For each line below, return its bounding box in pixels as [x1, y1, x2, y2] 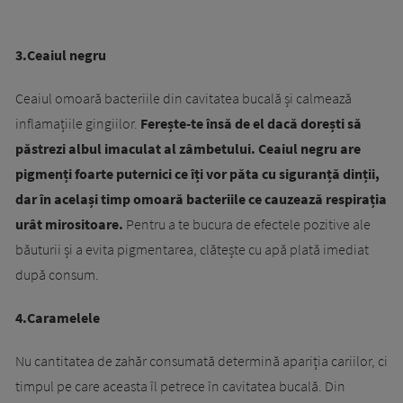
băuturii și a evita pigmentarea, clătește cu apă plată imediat [15, 240, 369, 259]
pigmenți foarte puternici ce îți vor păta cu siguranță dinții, [15, 165, 380, 184]
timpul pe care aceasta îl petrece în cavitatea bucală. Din [15, 377, 345, 396]
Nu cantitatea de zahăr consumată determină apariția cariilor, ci [15, 352, 388, 371]
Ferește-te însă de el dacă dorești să [140, 114, 362, 133]
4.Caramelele [15, 309, 100, 327]
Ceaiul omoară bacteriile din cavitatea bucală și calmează [15, 89, 352, 108]
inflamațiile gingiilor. [15, 114, 140, 133]
